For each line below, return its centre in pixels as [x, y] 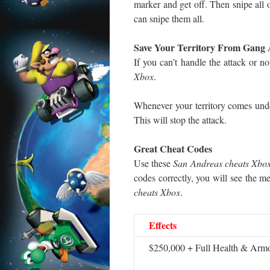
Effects [163, 225]
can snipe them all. [169, 18]
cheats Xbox [157, 192]
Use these [154, 163]
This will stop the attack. [180, 120]
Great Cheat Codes [173, 149]
